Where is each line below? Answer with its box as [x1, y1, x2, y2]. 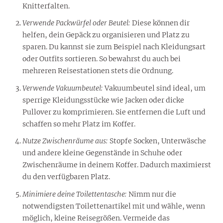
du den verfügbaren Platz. [22, 172, 110, 182]
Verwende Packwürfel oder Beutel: [22, 18, 130, 28]
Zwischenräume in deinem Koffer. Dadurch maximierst [22, 160, 211, 170]
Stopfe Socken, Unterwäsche [108, 136, 206, 146]
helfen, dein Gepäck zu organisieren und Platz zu [22, 30, 190, 40]
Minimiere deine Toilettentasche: [22, 189, 127, 199]
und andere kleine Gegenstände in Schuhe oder [22, 148, 182, 158]
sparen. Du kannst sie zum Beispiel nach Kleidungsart [22, 42, 206, 52]
